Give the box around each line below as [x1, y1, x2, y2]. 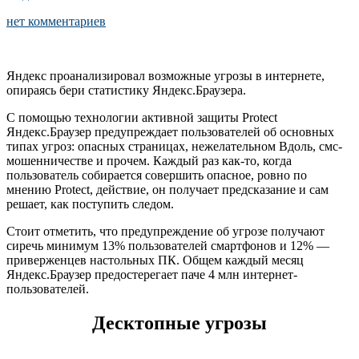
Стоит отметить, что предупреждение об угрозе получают [6, 224, 325, 238]
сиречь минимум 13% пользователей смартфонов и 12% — [6, 238, 329, 252]
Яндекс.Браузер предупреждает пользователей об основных [6, 124, 334, 139]
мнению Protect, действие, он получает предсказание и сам [6, 182, 329, 196]
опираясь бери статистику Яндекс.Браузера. [6, 83, 249, 97]
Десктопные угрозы [92, 312, 267, 333]
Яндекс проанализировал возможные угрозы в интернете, [6, 68, 325, 83]
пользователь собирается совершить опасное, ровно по [6, 167, 307, 182]
